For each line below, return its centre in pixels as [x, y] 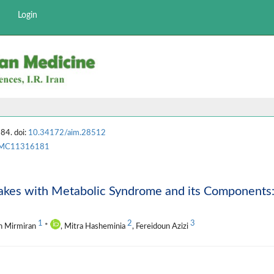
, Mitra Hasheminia [94, 226]
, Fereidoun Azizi [161, 226]
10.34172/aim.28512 [67, 133]
